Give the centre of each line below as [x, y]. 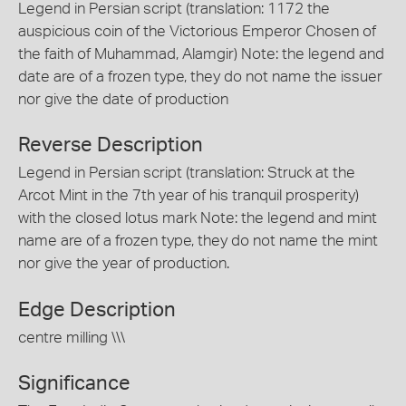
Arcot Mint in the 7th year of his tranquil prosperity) [188, 195]
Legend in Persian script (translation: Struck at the [187, 173]
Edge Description [97, 309]
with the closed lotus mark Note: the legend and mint [198, 218]
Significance [74, 383]
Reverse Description [111, 145]
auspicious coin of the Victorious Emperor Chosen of [197, 31]
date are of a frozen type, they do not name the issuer [200, 76]
